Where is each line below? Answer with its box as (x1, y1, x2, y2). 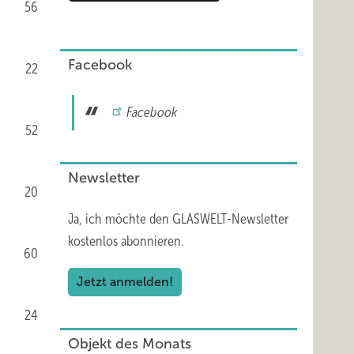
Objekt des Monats (68, 336, 191, 352)
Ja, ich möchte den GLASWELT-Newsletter (68, 211, 288, 227)
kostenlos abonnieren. (68, 233, 183, 249)
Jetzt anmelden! (77, 275, 173, 288)
